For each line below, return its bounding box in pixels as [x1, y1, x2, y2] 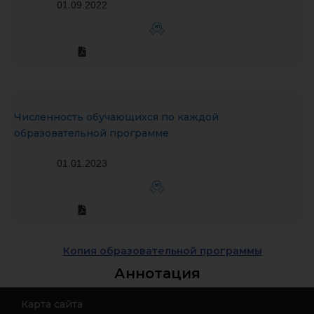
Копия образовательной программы [62, 245, 262, 257]
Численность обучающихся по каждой [14, 111, 219, 123]
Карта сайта [21, 298, 83, 310]
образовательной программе [14, 127, 169, 139]
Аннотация [114, 265, 200, 282]
